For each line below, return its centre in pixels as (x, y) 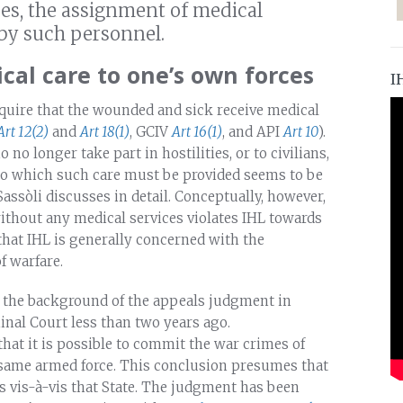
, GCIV (151, 131)
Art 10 (301, 131)
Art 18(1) (105, 131)
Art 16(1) (197, 131)
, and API (253, 131)
